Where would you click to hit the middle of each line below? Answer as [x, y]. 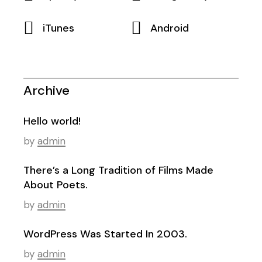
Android [169, 28]
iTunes [59, 28]
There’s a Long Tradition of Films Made [119, 170]
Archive [47, 90]
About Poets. [56, 185]
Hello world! [52, 121]
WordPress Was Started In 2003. [106, 234]
